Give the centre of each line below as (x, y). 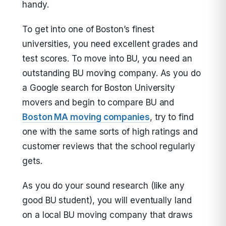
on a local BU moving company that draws (107, 215)
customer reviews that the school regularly (109, 146)
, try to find (172, 117)
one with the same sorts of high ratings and (110, 132)
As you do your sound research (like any (103, 186)
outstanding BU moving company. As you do (111, 73)
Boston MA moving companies (86, 117)
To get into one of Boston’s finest (89, 29)
